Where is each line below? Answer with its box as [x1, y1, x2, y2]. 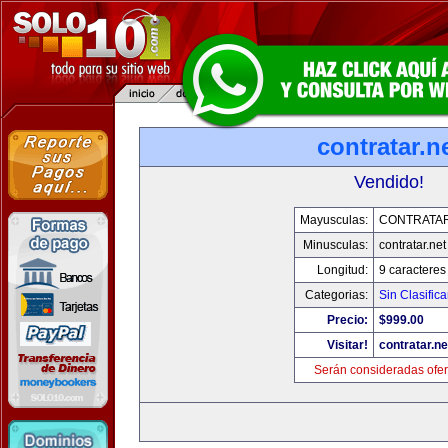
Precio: [326, 313, 368, 327]
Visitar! [326, 338, 368, 352]
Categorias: [304, 288, 368, 302]
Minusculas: [302, 238, 368, 252]
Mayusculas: [299, 213, 368, 227]
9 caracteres [378, 263, 446, 277]
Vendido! [354, 172, 424, 192]
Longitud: [316, 263, 368, 277]
